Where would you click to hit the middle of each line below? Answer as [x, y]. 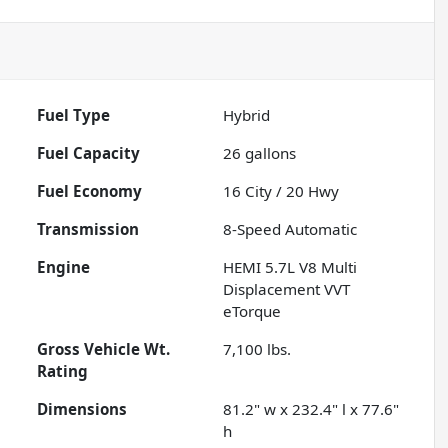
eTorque [252, 310]
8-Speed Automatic [290, 228]
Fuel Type [74, 114]
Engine [64, 266]
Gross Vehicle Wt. [104, 348]
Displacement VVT [287, 288]
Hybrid [247, 114]
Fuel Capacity [89, 152]
